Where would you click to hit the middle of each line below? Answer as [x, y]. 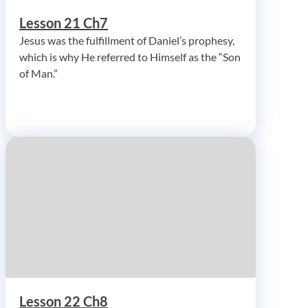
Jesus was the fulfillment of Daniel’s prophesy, [127, 40]
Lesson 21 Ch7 [64, 22]
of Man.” [38, 73]
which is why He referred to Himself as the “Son [130, 56]
